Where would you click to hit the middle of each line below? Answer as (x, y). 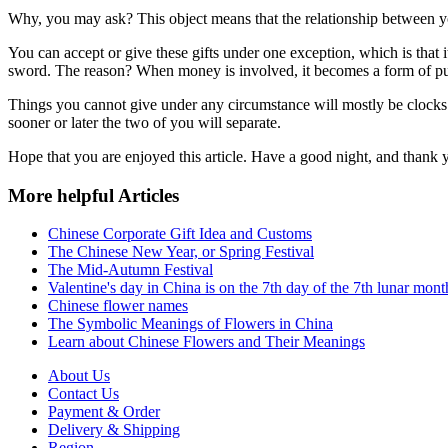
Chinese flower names (118, 306)
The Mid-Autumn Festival (130, 270)
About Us (79, 376)
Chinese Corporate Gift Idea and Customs (180, 234)
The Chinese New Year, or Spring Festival (181, 252)
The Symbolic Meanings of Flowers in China (190, 324)
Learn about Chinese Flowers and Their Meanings (206, 342)
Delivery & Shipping (114, 430)
